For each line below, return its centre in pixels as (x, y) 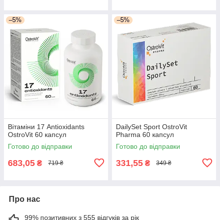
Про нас (25, 199)
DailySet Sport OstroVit (151, 126)
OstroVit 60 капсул (37, 134)
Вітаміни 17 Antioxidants (46, 126)
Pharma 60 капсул (145, 134)
